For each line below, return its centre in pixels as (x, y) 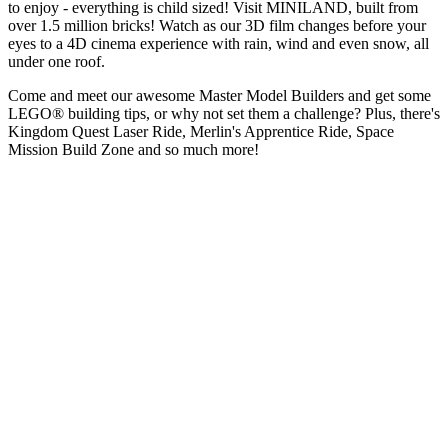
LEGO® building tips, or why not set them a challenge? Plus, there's (224, 113)
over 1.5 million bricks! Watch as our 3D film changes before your (217, 25)
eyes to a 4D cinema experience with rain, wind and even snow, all (218, 43)
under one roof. (56, 61)
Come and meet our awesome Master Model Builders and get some (219, 95)
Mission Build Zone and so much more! (133, 149)
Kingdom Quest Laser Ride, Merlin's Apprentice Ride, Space (201, 131)
